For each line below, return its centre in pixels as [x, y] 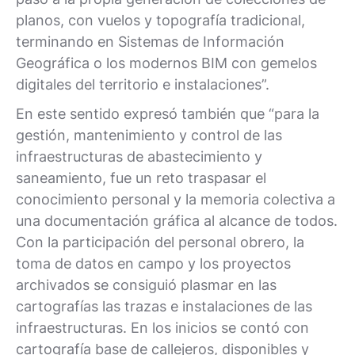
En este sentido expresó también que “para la [168, 113]
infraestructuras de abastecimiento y [139, 156]
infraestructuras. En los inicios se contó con [162, 327]
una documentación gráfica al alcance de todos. [177, 220]
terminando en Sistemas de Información [150, 41]
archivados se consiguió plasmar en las [146, 284]
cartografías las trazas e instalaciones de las [164, 306]
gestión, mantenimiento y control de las [149, 135]
